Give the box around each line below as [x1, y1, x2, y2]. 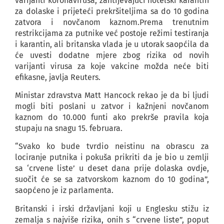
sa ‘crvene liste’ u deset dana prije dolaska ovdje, [15, 163, 209, 173]
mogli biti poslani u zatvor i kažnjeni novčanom [15, 101, 209, 111]
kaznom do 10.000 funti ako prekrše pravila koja [15, 112, 209, 122]
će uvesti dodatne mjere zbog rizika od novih [15, 50, 209, 60]
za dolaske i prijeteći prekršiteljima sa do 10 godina [15, 6, 209, 16]
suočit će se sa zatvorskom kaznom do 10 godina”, [15, 174, 209, 184]
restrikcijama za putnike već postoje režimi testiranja [15, 28, 209, 38]
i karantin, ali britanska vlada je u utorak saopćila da [15, 39, 209, 49]
